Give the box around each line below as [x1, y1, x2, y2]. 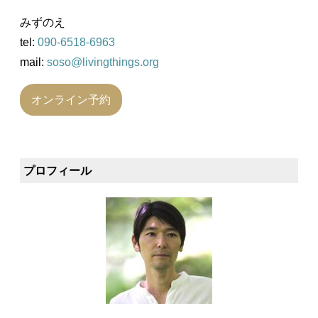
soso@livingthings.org [47, 56, 159, 69]
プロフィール [23, 165, 92, 177]
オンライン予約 [31, 94, 111, 106]
